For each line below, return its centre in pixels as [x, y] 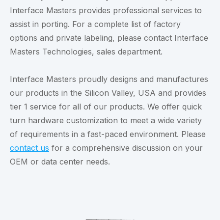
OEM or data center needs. [60, 161]
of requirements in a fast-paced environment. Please [108, 134]
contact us [29, 148]
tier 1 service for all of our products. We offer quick [106, 106]
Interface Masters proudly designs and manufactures [109, 79]
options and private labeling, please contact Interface [109, 38]
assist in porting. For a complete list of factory [95, 24]
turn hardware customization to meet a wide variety [106, 120]
